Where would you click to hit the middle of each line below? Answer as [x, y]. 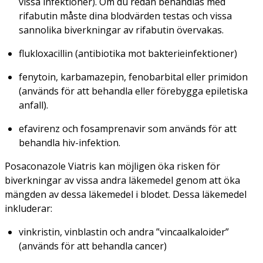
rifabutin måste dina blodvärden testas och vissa [125, 16]
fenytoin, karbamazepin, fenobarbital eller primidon [133, 77]
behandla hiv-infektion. [70, 142]
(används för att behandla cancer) [93, 246]
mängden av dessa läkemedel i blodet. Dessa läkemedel [126, 194]
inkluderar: [28, 208]
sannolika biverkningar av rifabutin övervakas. [121, 30]
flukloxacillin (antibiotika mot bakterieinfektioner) [128, 53]
